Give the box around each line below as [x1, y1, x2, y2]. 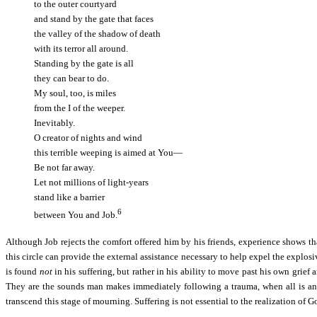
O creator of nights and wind [34, 132, 142, 144]
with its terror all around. [34, 43, 128, 54]
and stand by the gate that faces [34, 13, 154, 25]
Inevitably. [34, 117, 75, 129]
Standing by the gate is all [34, 58, 134, 69]
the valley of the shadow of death [34, 28, 161, 40]
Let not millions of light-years [34, 177, 149, 188]
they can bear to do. [34, 73, 109, 84]
